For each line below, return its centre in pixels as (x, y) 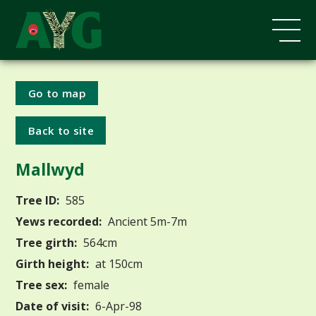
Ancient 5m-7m (146, 221)
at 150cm (118, 263)
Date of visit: (53, 306)
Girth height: (53, 263)
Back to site (61, 130)
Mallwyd (50, 170)
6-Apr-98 (117, 306)
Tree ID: (38, 200)
